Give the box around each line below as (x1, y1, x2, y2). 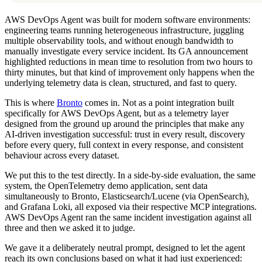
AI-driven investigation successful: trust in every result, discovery (5, 129, 245, 139)
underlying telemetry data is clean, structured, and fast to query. (5, 77, 237, 88)
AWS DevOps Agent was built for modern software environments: (5, 14, 250, 25)
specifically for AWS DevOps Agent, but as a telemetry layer (5, 108, 229, 118)
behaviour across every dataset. (5, 150, 119, 160)
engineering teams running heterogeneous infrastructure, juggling (5, 25, 244, 35)
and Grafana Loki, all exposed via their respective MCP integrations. (5, 201, 257, 212)
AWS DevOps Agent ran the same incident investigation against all (5, 212, 251, 222)
